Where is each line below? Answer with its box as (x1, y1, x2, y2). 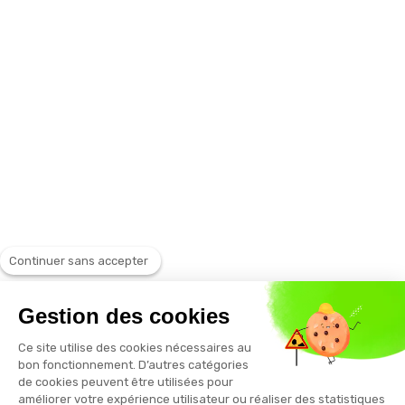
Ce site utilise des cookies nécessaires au (18, 340, 251, 354)
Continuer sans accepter (9, 253, 148, 268)
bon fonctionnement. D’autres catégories (18, 357, 249, 372)
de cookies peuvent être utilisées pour (18, 374, 233, 389)
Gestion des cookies (18, 303, 230, 328)
